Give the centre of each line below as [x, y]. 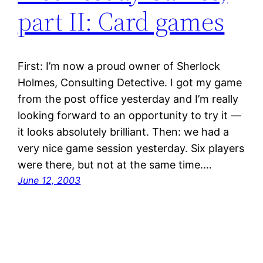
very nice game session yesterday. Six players [131, 149]
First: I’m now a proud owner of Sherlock [119, 66]
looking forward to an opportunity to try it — [130, 116]
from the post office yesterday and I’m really [128, 99]
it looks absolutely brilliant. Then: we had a [124, 132]
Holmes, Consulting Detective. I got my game [130, 83]
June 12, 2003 [49, 181]
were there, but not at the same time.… [115, 165]
